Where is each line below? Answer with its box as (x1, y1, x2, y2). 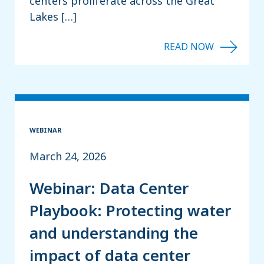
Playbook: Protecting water (29, 200, 231, 222)
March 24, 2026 (29, 148, 106, 163)
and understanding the (29, 222, 198, 244)
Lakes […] (29, 9, 77, 24)
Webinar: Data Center (29, 177, 189, 199)
